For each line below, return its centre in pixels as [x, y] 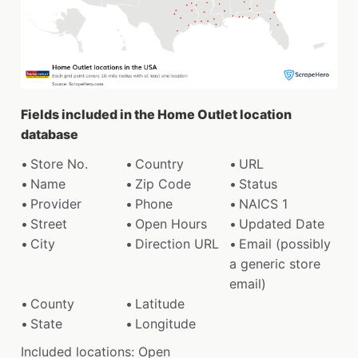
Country [159, 163]
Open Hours [171, 223]
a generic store [275, 263]
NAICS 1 [264, 203]
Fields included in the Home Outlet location [156, 114]
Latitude [159, 303]
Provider [56, 203]
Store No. [59, 163]
